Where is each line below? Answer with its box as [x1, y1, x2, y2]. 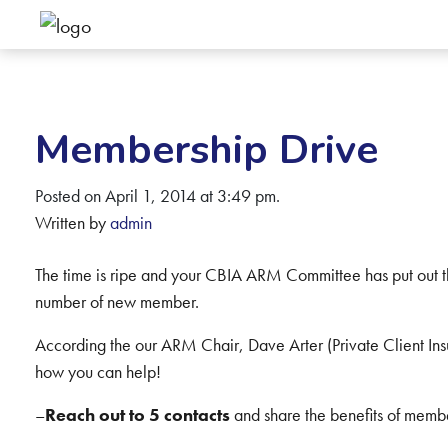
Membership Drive [34, 123, 378, 177]
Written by [34, 211, 110, 234]
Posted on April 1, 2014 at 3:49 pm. [34, 184, 280, 207]
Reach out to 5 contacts [44, 403, 230, 426]
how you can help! [34, 360, 161, 383]
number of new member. [34, 290, 199, 313]
